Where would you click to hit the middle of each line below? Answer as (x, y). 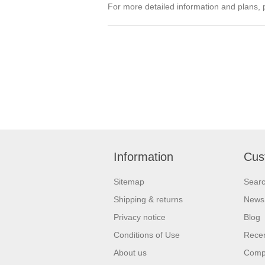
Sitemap (129, 181)
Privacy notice (140, 217)
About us (130, 252)
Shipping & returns (148, 199)
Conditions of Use (147, 235)
